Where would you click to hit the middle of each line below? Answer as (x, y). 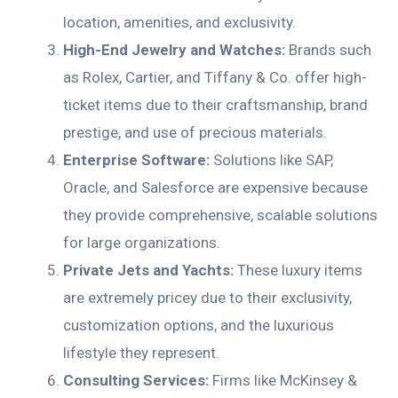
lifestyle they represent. (141, 352)
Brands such (330, 49)
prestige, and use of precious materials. (195, 132)
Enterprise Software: (136, 159)
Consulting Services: (136, 380)
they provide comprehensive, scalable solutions (220, 215)
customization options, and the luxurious (199, 325)
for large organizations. (142, 242)
